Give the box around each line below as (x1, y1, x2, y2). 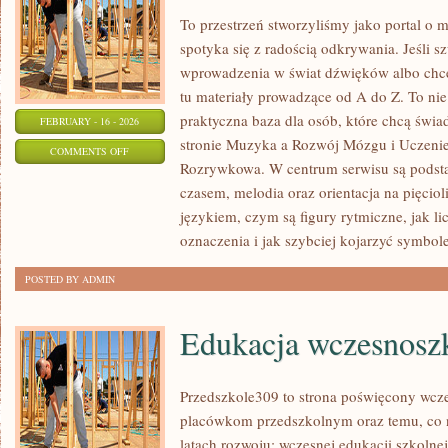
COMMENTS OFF (50, 144, 130, 158)
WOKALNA (128, 243, 178, 257)
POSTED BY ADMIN (25, 272, 115, 286)
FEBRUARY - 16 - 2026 (40, 114, 140, 128)
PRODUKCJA (128, 218, 187, 232)
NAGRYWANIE (128, 168, 193, 182)
